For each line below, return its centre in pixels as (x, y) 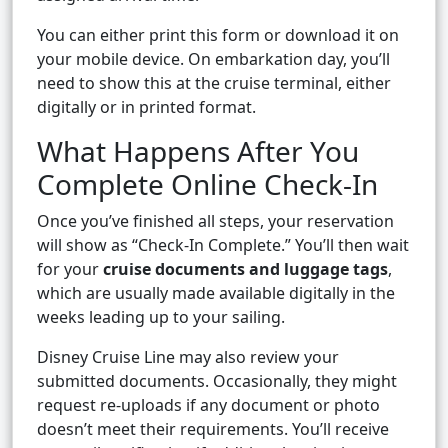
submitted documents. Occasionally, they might (217, 381)
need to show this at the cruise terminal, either (214, 83)
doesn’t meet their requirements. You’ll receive (213, 429)
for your (70, 269)
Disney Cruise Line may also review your (188, 357)
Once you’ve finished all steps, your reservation (215, 221)
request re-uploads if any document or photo (208, 405)
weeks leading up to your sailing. (161, 317)
